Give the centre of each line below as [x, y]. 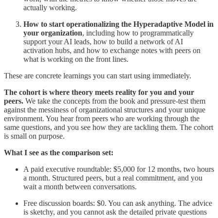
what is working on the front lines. [76, 59]
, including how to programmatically [138, 33]
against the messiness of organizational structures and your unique [105, 109]
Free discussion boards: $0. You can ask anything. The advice [118, 203]
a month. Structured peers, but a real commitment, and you [113, 178]
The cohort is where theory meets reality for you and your [99, 92]
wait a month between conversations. [80, 186]
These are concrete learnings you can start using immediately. [98, 75]
